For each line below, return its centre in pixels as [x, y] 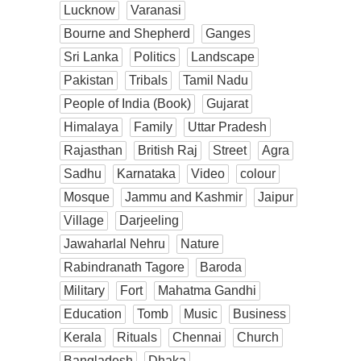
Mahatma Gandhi [207, 291]
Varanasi [156, 10]
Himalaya [91, 127]
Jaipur [276, 197]
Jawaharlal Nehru [114, 244]
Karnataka [146, 174]
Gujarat [227, 104]
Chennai [197, 338]
